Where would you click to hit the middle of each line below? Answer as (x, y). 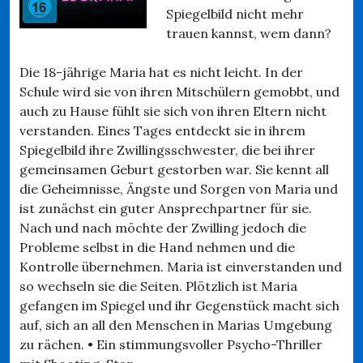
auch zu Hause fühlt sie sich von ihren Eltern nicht (173, 111)
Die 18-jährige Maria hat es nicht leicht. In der (161, 72)
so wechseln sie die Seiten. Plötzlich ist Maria (158, 286)
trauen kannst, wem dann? (249, 33)
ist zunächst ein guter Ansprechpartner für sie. (166, 208)
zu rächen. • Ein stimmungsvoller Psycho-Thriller (171, 344)
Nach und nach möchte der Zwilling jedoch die (163, 227)
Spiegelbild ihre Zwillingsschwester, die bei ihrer (167, 149)
